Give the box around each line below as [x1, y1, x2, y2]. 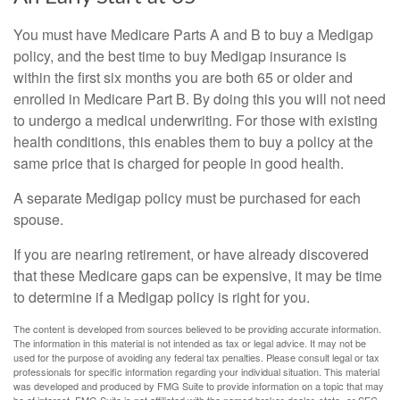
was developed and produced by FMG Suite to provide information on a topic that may [13, 379, 384, 393]
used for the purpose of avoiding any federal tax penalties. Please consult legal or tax [13, 350, 379, 364]
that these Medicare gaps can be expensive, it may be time [13, 265, 382, 286]
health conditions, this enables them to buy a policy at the [13, 131, 373, 152]
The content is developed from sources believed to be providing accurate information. [13, 321, 381, 336]
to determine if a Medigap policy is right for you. [13, 287, 310, 307]
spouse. [13, 209, 63, 229]
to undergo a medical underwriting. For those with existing [13, 110, 378, 130]
